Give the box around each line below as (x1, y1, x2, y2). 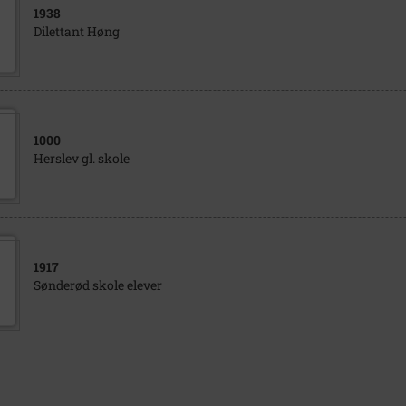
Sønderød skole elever (33, 276, 162, 294)
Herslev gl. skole (33, 150, 130, 167)
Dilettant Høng (33, 23, 120, 40)
